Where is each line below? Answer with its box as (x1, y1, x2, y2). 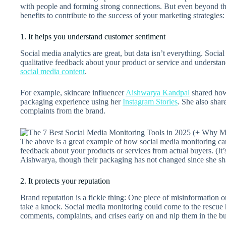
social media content (20, 67, 85, 76)
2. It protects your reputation (20, 177, 110, 186)
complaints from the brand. (20, 106, 107, 115)
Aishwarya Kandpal (126, 88, 190, 97)
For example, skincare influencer (20, 88, 126, 97)
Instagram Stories (123, 97, 178, 106)
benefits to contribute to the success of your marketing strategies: (20, 11, 224, 20)
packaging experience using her (20, 97, 123, 106)
